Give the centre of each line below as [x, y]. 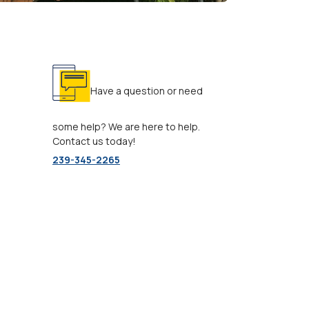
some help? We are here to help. [126, 126]
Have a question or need [146, 90]
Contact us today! [94, 141]
